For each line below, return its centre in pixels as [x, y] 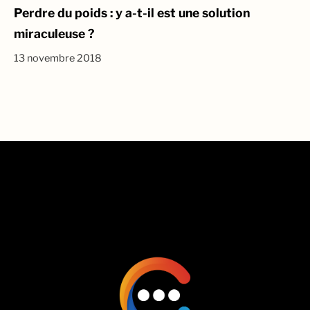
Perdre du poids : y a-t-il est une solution [132, 12]
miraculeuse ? [54, 33]
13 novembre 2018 [58, 58]
